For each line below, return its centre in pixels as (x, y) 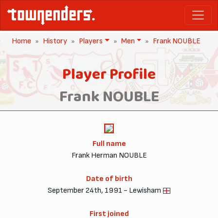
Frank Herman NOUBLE (109, 155)
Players (91, 41)
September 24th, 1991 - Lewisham (104, 190)
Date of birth (109, 179)
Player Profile (109, 75)
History (55, 41)
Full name (109, 144)
